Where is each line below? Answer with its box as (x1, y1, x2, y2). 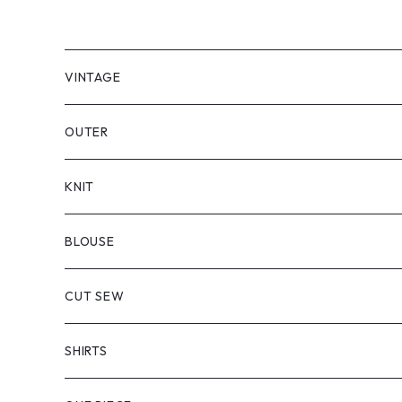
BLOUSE (65, 233, 115, 249)
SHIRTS (65, 343, 108, 359)
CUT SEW (65, 288, 125, 304)
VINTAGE (65, 69, 121, 85)
